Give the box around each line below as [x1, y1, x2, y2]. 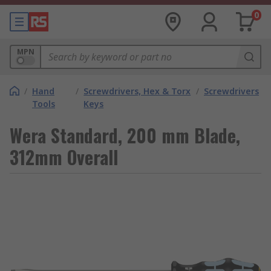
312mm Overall [10, 143, 118, 171]
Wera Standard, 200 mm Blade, [10, 122, 240, 149]
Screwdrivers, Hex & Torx [83, 85, 191, 97]
